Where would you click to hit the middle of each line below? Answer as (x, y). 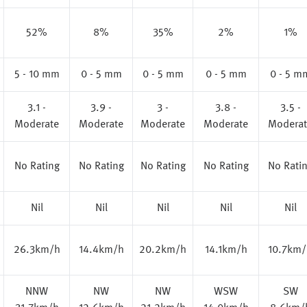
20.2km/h (163, 250)
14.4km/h (101, 250)
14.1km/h (226, 250)
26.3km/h (37, 250)
